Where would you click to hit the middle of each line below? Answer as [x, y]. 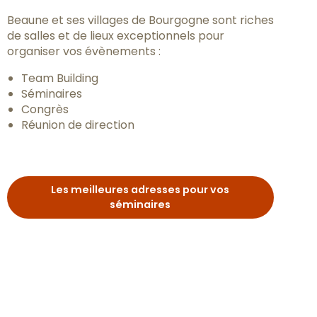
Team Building [59, 78]
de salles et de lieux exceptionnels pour [115, 36]
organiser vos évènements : [83, 51]
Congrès [45, 109]
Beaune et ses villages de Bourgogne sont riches [140, 20]
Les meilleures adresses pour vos [140, 190]
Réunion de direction [77, 125]
